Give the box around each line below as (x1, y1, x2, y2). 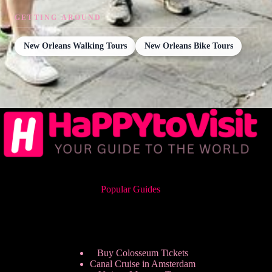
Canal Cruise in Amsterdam (90, 259, 196, 270)
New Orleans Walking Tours (23, 41, 127, 50)
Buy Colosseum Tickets (97, 248, 189, 259)
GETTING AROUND (15, 13, 102, 22)
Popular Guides (101, 184, 161, 195)
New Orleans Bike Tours (144, 41, 233, 50)
